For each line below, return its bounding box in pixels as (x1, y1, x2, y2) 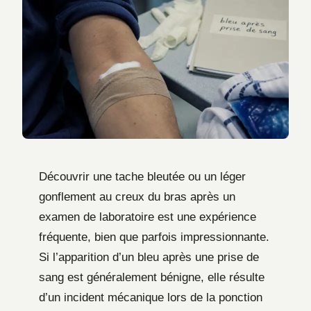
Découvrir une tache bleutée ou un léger (39, 169, 246, 183)
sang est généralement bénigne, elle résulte (39, 270, 264, 284)
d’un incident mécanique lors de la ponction (39, 290, 262, 304)
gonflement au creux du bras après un (39, 190, 235, 203)
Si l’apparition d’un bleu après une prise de (39, 250, 259, 264)
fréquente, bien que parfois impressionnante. (39, 230, 269, 244)
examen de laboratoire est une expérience (39, 210, 256, 224)
